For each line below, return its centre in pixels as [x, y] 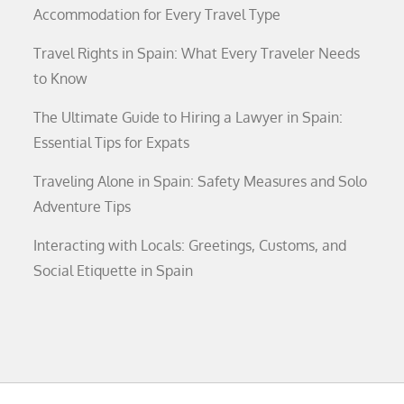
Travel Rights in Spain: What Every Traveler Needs [197, 53]
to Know [61, 78]
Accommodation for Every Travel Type [157, 14]
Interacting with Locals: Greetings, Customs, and [190, 245]
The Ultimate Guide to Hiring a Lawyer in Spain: [188, 117]
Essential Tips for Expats [112, 142]
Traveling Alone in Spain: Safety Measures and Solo [201, 181]
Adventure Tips [83, 206]
